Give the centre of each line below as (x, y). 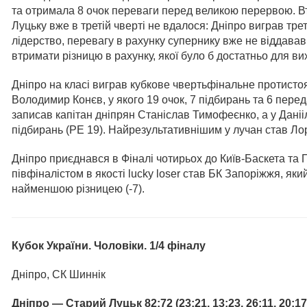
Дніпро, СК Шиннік (59, 275)
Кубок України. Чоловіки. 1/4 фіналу (109, 246)
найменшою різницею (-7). (78, 189)
